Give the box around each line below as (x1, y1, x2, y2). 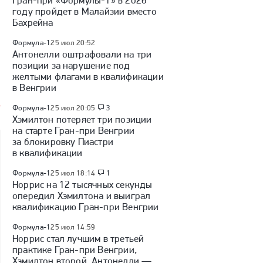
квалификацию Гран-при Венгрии (12, 201, 159, 213)
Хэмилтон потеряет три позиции (12, 113, 152, 125)
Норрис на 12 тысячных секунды (12, 178, 153, 190)
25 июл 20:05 (50, 103, 96, 112)
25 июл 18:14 (50, 168, 96, 177)
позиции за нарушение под (12, 59, 130, 71)
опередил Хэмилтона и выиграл (12, 190, 151, 201)
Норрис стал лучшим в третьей (12, 232, 144, 244)
